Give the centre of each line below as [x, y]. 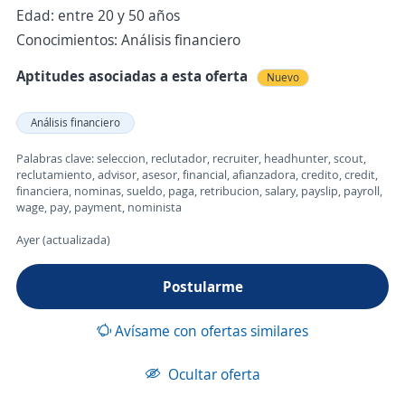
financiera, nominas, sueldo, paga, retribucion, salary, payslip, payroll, [199, 191]
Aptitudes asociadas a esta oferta [132, 76]
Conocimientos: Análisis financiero [128, 40]
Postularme [202, 287]
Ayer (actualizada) [63, 240]
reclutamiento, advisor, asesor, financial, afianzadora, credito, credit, [197, 174]
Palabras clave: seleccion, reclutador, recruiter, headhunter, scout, [191, 158]
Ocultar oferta [212, 374]
